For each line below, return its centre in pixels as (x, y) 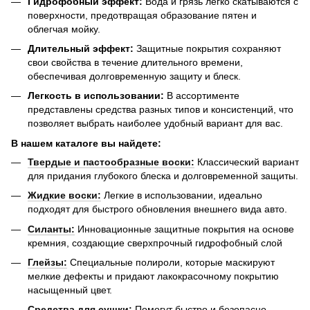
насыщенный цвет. (70, 290)
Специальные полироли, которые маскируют (171, 262)
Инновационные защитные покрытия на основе (184, 229)
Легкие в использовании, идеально (182, 195)
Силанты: (51, 229)
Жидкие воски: (64, 195)
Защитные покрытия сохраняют (207, 48)
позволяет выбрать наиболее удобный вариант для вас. (155, 124)
